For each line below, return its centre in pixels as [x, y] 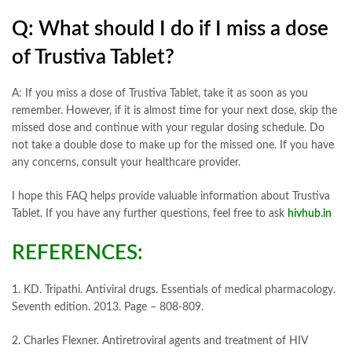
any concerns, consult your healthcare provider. [126, 163]
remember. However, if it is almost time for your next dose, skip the [174, 111]
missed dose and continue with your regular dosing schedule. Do [168, 128]
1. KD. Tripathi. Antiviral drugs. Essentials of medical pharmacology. [174, 290]
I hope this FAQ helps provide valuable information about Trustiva [171, 197]
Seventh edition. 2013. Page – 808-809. [108, 307]
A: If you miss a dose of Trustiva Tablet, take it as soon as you [160, 94]
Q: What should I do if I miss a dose [170, 29]
